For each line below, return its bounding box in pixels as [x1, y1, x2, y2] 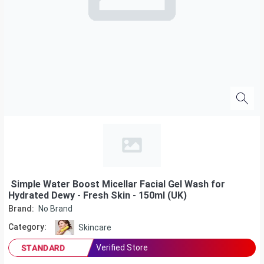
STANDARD [21, 243, 66, 252]
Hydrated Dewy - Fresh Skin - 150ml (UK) [8, 190, 187, 201]
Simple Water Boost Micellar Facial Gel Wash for [8, 179, 225, 190]
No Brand [38, 204, 72, 213]
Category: [8, 222, 47, 232]
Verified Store [96, 242, 148, 252]
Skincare [78, 222, 111, 232]
